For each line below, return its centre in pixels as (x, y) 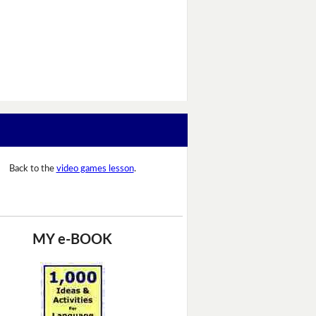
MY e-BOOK (72, 239)
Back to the (32, 169)
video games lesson (95, 169)
